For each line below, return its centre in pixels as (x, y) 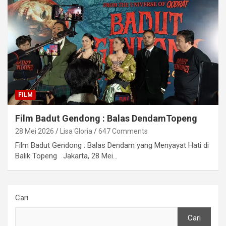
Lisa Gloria (76, 131)
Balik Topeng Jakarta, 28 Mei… (66, 156)
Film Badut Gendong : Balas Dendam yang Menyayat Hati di (112, 145)
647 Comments (123, 131)
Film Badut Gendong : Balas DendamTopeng (106, 118)
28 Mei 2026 (35, 131)
